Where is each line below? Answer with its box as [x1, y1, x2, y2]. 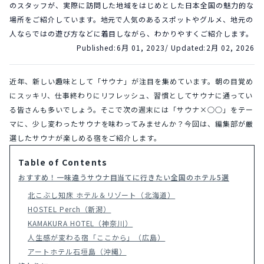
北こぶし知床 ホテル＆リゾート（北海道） [28, 190, 176, 200]
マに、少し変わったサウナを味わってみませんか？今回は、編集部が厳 [9, 118, 253, 128]
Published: [76, 42, 117, 52]
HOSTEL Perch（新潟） [28, 204, 111, 214]
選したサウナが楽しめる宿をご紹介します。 [9, 133, 162, 143]
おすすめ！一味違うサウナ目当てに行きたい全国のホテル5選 [18, 172, 229, 182]
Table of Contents [18, 156, 108, 168]
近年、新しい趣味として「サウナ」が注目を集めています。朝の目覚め [9, 76, 253, 86]
